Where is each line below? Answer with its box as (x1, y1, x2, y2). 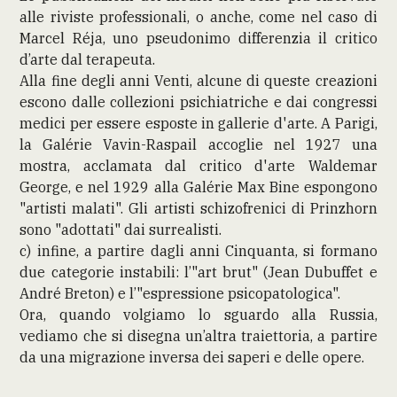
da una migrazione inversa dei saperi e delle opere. (19, 347, 365, 366)
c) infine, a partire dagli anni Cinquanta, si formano (19, 241, 378, 260)
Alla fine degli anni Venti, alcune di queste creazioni (19, 71, 378, 90)
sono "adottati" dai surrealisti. (19, 220, 222, 238)
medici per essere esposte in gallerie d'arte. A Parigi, (19, 113, 378, 132)
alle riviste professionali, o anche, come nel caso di (19, 7, 378, 26)
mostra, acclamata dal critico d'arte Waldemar (19, 156, 378, 175)
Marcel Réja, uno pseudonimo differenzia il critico (19, 28, 378, 47)
